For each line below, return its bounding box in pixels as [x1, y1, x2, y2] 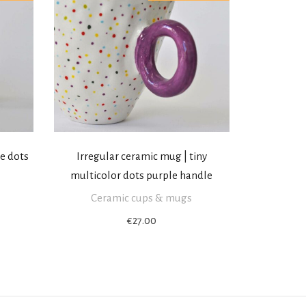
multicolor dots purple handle [70, 169, 213, 182]
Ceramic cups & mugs [91, 192, 193, 204]
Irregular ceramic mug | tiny [76, 150, 207, 163]
